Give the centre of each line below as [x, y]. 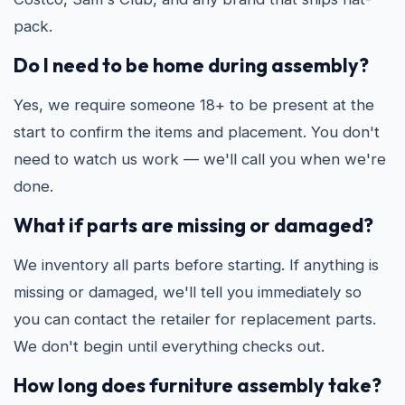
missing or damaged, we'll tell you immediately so [188, 292]
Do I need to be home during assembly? [191, 65]
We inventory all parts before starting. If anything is [196, 265]
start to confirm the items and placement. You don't [197, 132]
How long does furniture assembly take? [198, 385]
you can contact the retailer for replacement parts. [195, 319]
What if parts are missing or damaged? [193, 225]
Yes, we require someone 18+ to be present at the [194, 105]
